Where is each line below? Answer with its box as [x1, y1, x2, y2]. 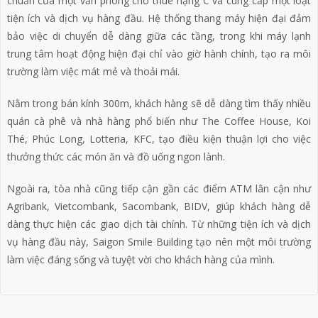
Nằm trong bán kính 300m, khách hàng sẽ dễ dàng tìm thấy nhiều [6, 96, 312, 110]
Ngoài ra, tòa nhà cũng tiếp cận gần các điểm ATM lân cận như [6, 181, 312, 195]
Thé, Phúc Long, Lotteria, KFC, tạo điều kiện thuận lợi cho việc [6, 131, 312, 146]
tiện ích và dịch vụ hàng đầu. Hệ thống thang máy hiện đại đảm [6, 11, 312, 25]
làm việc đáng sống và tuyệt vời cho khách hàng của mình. [6, 252, 275, 266]
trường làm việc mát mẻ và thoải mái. [6, 64, 180, 78]
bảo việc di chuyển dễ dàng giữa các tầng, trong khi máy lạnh [6, 28, 312, 43]
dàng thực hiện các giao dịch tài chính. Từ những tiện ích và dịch [6, 216, 312, 231]
